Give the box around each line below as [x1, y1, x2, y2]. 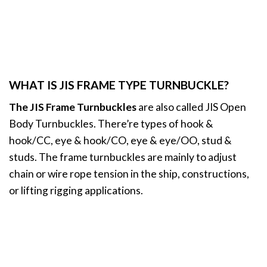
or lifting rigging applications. [9, 184, 143, 197]
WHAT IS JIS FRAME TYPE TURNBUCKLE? [9, 78, 229, 92]
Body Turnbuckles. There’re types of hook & [9, 117, 213, 131]
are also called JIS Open [136, 101, 246, 114]
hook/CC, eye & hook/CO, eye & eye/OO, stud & [9, 134, 232, 147]
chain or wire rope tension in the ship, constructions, [9, 167, 249, 181]
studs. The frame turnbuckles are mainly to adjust [9, 151, 237, 164]
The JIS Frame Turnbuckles [9, 101, 136, 114]
